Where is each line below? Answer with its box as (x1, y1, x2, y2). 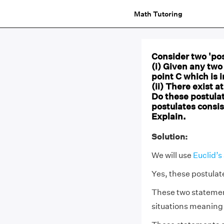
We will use (151, 150, 193, 160)
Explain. (151, 111, 186, 121)
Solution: (151, 132, 187, 141)
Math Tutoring (133, 9, 182, 18)
